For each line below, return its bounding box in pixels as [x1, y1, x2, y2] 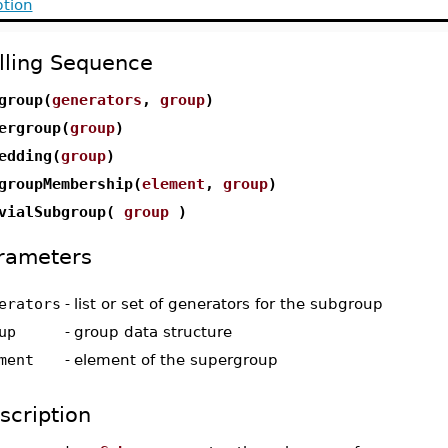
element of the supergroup [73, 351, 278, 368]
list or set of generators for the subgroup [73, 295, 383, 312]
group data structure [73, 323, 232, 340]
